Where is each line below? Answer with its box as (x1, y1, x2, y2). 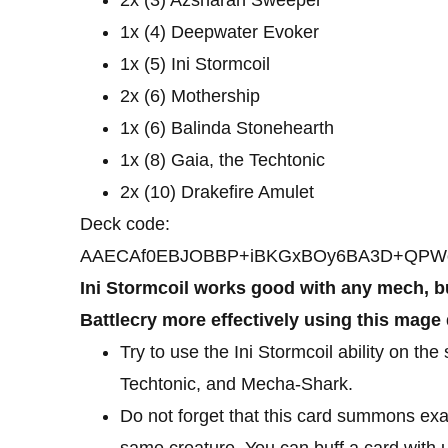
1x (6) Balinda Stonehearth (120, 117, 334, 138)
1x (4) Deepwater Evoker (120, 21, 319, 42)
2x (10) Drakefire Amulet (120, 181, 314, 202)
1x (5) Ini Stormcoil (120, 53, 270, 74)
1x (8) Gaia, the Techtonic (120, 149, 325, 170)
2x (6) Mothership (120, 85, 260, 106)
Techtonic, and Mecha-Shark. (120, 373, 353, 394)
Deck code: (80, 213, 170, 234)
